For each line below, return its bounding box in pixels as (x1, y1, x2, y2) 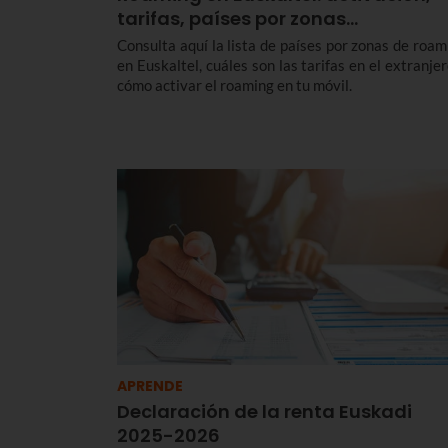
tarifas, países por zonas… (117, 6, 358, 32)
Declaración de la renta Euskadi (117, 399, 412, 425)
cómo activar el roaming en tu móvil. (117, 76, 352, 95)
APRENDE (117, 376, 183, 397)
